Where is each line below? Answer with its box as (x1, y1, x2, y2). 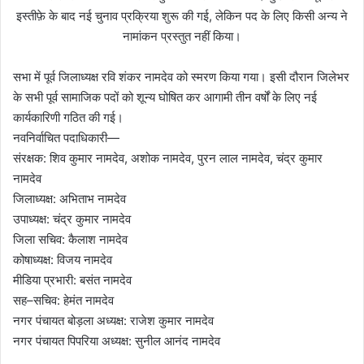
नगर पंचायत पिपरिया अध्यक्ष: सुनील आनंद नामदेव (13, 332, 220, 349)
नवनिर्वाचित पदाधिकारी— (13, 129, 119, 145)
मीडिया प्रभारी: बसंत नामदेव (13, 271, 132, 288)
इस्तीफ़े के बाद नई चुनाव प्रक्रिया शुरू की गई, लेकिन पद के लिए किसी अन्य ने (16, 7, 348, 24)
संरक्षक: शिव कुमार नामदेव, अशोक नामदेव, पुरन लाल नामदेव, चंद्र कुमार (13, 149, 323, 166)
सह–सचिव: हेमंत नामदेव (13, 292, 114, 308)
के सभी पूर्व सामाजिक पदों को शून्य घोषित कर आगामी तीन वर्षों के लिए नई (13, 89, 317, 105)
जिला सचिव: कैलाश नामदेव (13, 231, 128, 247)
